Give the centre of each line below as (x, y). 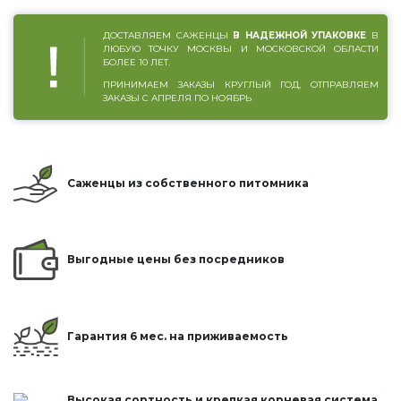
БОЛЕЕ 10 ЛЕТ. (137, 63)
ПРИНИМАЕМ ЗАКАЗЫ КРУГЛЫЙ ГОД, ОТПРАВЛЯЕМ (241, 85)
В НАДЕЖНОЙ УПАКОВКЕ (300, 36)
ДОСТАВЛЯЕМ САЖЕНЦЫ (168, 36)
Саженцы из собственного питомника (188, 183)
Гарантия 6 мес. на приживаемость (178, 336)
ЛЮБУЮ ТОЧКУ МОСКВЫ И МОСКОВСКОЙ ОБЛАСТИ (241, 49)
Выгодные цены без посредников (176, 260)
